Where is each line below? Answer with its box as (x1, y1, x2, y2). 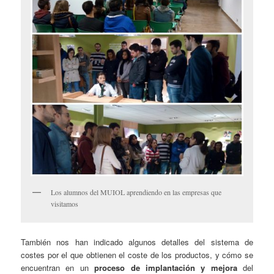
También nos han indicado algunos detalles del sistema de (21, 236, 253, 248)
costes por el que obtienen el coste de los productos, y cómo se (21, 249, 253, 261)
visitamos (51, 198, 79, 209)
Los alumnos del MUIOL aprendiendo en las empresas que (51, 187, 222, 197)
